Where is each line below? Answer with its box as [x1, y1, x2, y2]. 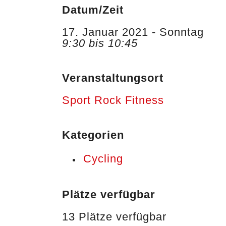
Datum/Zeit [62, 4, 124, 16]
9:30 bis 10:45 [62, 37, 138, 49]
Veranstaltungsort [62, 72, 164, 84]
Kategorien [62, 129, 125, 141]
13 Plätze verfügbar [62, 210, 167, 223]
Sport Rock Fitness [62, 94, 164, 106]
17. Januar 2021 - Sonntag [62, 26, 204, 38]
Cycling [83, 152, 124, 165]
